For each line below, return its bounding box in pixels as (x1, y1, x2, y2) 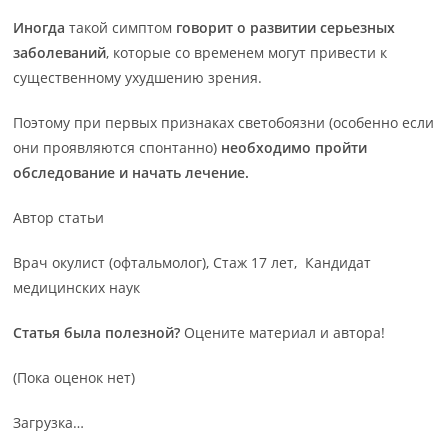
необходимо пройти (221, 137, 368, 157)
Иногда (13, 17, 66, 37)
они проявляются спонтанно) (13, 137, 222, 157)
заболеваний (13, 42, 107, 62)
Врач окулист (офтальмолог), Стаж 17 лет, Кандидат (13, 252, 372, 272)
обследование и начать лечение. (13, 162, 250, 182)
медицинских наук (13, 277, 141, 297)
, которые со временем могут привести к (106, 42, 388, 62)
